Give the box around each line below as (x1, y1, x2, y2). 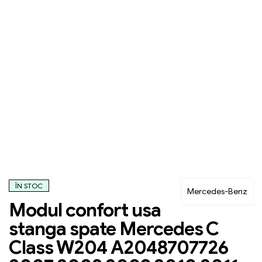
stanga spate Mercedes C (9, 216, 219, 240)
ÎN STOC (15, 181, 43, 190)
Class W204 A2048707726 (9, 235, 228, 259)
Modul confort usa (9, 198, 161, 222)
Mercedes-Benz (187, 186, 247, 196)
